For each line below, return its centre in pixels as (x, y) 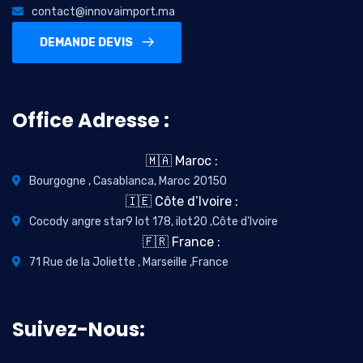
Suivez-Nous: (79, 330)
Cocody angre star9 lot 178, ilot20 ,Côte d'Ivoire (154, 222)
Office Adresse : (91, 121)
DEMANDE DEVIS (86, 43)
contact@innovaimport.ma (103, 12)
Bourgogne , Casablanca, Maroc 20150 (128, 181)
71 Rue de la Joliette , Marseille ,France (129, 263)
